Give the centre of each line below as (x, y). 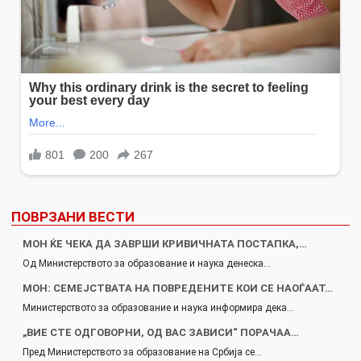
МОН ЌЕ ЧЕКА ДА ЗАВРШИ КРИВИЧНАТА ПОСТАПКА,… (165, 244)
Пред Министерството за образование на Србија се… (142, 353)
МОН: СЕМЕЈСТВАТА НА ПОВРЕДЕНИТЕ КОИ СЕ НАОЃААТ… (178, 288)
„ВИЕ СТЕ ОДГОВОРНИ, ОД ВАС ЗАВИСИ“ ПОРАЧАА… (161, 333)
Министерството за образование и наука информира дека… (158, 308)
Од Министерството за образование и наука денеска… (147, 264)
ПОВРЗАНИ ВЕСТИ (73, 217)
